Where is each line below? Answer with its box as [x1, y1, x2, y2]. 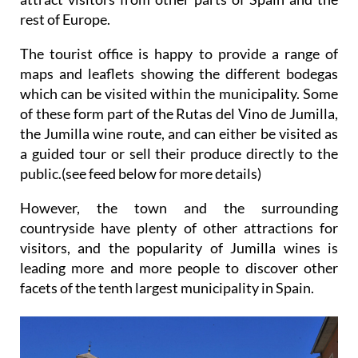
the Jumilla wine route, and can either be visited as [20, 125, 338, 143]
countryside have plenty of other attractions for [20, 219, 338, 237]
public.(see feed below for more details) [20, 165, 261, 183]
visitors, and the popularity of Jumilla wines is [20, 239, 338, 257]
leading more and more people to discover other [20, 259, 338, 277]
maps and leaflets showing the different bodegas [20, 65, 338, 83]
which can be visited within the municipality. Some [20, 85, 338, 103]
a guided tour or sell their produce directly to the [20, 145, 338, 163]
